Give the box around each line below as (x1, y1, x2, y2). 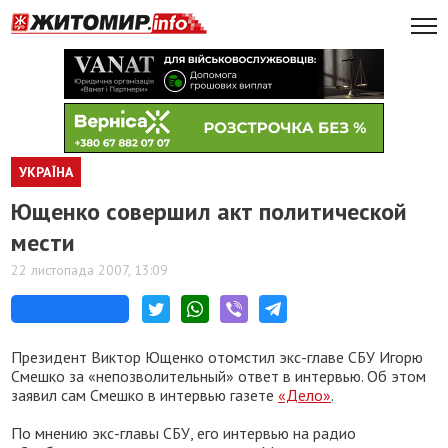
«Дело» (278, 385, 332, 405)
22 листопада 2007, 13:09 (11, 261, 169, 279)
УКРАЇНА (19, 163, 74, 181)
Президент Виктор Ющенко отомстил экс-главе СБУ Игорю (11, 347, 424, 367)
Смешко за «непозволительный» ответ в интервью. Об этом (11, 366, 427, 386)
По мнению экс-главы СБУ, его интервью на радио (11, 423, 357, 443)
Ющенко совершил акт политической (11, 196, 408, 227)
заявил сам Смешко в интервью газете (11, 385, 279, 405)
